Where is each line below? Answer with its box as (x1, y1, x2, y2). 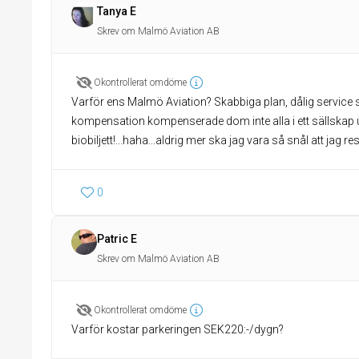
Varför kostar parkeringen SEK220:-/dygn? (71, 323, 284, 336)
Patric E (97, 232, 137, 245)
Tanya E (97, 5, 136, 18)
